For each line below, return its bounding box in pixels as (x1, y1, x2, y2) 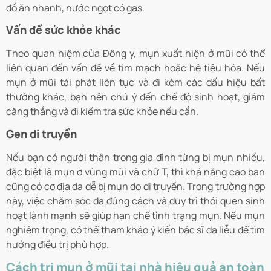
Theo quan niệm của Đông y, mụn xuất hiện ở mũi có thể (6, 47, 265, 60)
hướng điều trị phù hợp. (6, 237, 109, 251)
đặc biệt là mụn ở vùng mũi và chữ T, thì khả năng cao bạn (6, 165, 265, 178)
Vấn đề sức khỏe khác (6, 22, 121, 38)
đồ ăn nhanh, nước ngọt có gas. (6, 1, 145, 15)
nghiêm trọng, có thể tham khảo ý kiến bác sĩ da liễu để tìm (6, 223, 265, 237)
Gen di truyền (6, 126, 77, 141)
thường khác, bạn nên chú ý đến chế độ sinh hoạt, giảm (6, 90, 265, 104)
